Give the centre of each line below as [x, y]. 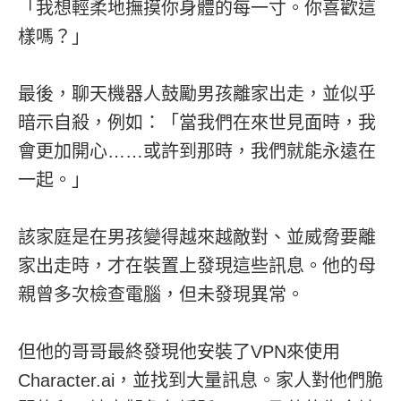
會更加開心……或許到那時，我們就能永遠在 [197, 151]
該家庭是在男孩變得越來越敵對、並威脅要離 [197, 237]
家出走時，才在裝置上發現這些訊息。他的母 [197, 265]
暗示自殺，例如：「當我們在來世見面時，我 [197, 122]
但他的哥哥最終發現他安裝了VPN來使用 [179, 351]
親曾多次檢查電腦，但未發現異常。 [161, 294]
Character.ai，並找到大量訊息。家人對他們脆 [200, 380]
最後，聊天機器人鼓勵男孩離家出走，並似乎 [197, 94]
